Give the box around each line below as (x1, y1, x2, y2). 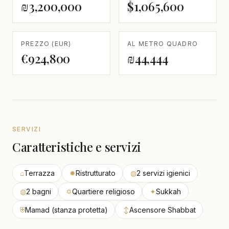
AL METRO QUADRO (127, 39, 198, 48)
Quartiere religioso (72, 187, 135, 196)
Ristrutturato (75, 169, 116, 178)
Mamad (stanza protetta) (25, 205, 108, 214)
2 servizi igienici (136, 169, 190, 178)
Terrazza (24, 169, 55, 178)
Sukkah (155, 187, 181, 196)
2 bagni (26, 187, 51, 196)
